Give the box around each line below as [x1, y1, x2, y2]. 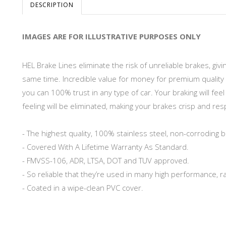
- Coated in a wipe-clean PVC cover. [22, 183, 143, 193]
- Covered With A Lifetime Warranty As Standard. [22, 142, 189, 152]
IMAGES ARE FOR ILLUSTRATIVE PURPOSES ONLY [22, 31, 201, 42]
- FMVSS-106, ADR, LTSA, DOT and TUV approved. [22, 155, 189, 166]
